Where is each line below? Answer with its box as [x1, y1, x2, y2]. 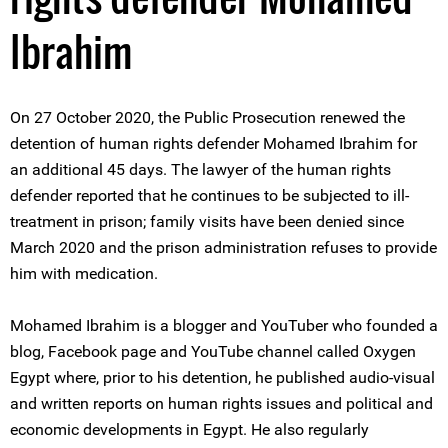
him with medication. [10, 264, 158, 283]
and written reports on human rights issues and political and [10, 394, 433, 413]
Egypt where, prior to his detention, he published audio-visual [10, 368, 435, 387]
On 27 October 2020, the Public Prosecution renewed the [10, 108, 405, 127]
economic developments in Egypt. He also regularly [10, 420, 369, 439]
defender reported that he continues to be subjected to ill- [10, 186, 409, 205]
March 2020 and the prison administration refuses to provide [10, 238, 437, 257]
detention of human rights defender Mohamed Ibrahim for [10, 134, 417, 153]
